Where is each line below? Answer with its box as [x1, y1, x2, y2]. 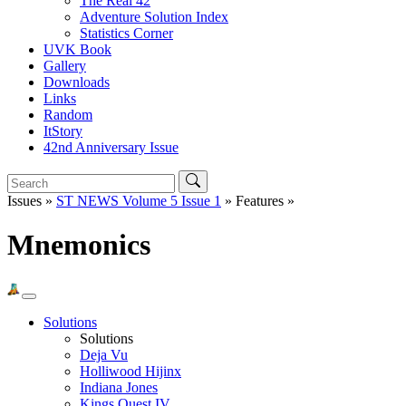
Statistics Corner [80, 25, 173, 41]
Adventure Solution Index [80, 9, 228, 24]
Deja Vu [80, 346, 128, 362]
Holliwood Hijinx [80, 362, 181, 379]
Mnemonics [7, 228, 150, 262]
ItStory [43, 123, 82, 139]
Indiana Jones [80, 379, 158, 395]
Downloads [43, 74, 110, 90]
